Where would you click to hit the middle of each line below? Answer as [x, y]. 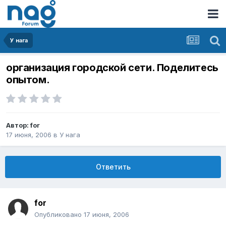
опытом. [28, 80]
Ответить [113, 167]
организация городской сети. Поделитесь [112, 68]
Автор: [18, 125]
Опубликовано [59, 215]
